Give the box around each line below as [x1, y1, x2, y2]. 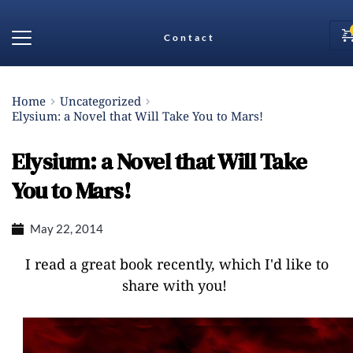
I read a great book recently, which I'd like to [24, 255, 329, 273]
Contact [163, 32, 215, 43]
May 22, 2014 [29, 221, 103, 236]
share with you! [122, 276, 231, 295]
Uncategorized [59, 93, 141, 109]
